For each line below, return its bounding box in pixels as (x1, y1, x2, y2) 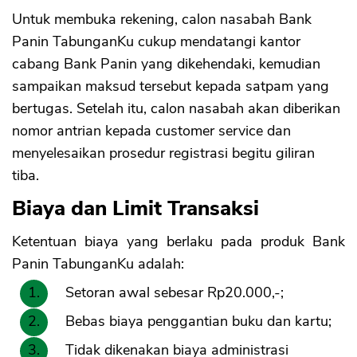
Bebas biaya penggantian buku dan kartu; (65, 312, 331, 331)
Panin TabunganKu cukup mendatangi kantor (12, 32, 300, 52)
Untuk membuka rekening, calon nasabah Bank (12, 10, 312, 29)
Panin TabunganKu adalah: (12, 254, 184, 274)
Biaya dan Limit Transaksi (12, 194, 259, 223)
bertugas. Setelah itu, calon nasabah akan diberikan (12, 99, 340, 119)
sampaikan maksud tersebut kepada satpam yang (12, 76, 329, 96)
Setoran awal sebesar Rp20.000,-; (65, 283, 284, 303)
